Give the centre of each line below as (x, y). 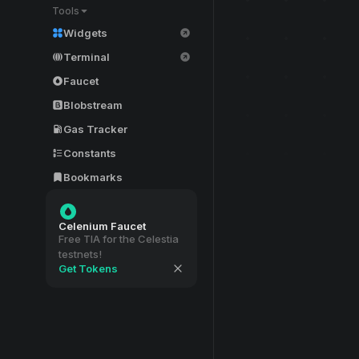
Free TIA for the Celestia (119, 239)
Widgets (85, 32)
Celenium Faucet (102, 226)
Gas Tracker (95, 129)
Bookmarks (93, 177)
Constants (90, 153)
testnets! (80, 254)
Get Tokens (88, 268)
